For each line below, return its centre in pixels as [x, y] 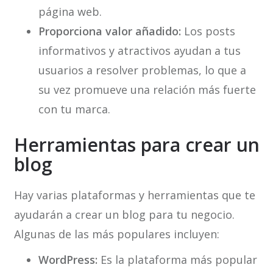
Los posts [208, 31]
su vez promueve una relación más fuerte [147, 90]
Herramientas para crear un [136, 145]
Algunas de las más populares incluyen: [116, 234]
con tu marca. [74, 109]
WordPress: [68, 260]
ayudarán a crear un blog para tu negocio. [124, 215]
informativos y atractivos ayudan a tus [139, 51]
